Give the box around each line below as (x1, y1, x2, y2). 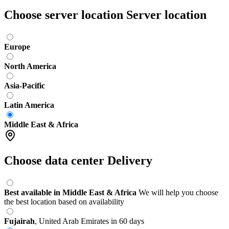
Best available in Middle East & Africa (4, 188, 136, 197)
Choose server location (4, 8, 123, 22)
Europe (4, 42, 30, 52)
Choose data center (4, 154, 104, 168)
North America (4, 62, 56, 71)
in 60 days (111, 216, 144, 225)
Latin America (4, 101, 54, 110)
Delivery (107, 154, 152, 168)
